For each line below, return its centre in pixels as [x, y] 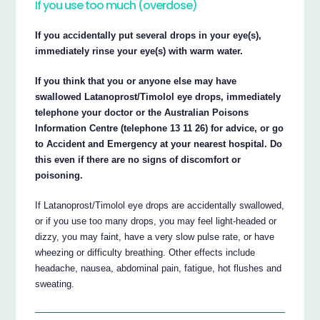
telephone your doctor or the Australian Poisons [142, 113]
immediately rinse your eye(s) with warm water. [139, 51]
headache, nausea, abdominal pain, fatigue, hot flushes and [159, 269]
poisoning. [59, 176]
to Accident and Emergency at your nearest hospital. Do [159, 144]
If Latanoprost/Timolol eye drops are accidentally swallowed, [160, 206]
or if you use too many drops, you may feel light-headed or [156, 221]
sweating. [55, 284]
